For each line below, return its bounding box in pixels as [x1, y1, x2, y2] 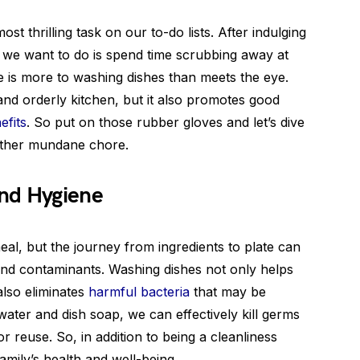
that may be [190, 284, 266, 300]
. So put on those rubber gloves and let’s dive [27, 114, 305, 130]
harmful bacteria [88, 284, 190, 300]
